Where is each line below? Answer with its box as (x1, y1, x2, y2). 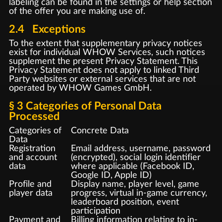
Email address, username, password (70, 144, 211, 153)
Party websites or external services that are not (8, 74, 196, 84)
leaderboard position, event (70, 197, 179, 207)
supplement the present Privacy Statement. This (8, 56, 198, 66)
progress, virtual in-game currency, (70, 188, 207, 198)
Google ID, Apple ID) (70, 170, 152, 180)
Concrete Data (70, 126, 129, 135)
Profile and (8, 179, 52, 189)
